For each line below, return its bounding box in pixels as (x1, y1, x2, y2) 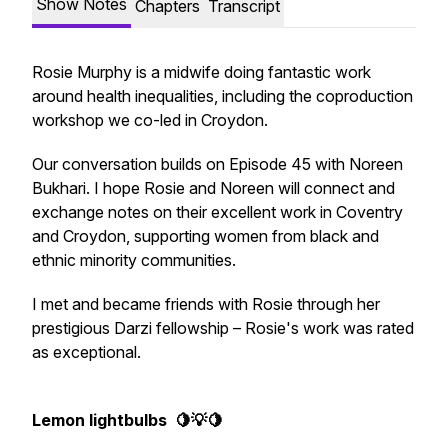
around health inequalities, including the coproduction (32, 86, 413, 106)
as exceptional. (32, 342, 141, 362)
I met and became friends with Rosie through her (32, 294, 380, 314)
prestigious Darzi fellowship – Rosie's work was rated (32, 318, 414, 338)
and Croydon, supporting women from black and (32, 226, 379, 246)
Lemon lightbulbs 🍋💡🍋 (32, 410, 223, 430)
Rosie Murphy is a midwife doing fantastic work (32, 62, 371, 82)
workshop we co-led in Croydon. (32, 110, 268, 130)
